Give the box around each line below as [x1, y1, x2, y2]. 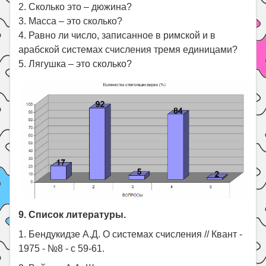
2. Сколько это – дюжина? [18, 1, 132, 12]
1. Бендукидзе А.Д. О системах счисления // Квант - [18, 229, 243, 240]
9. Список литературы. [18, 210, 126, 220]
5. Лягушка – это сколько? [18, 58, 132, 69]
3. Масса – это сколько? [18, 15, 123, 26]
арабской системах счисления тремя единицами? [18, 44, 238, 55]
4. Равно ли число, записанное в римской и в [18, 30, 216, 40]
